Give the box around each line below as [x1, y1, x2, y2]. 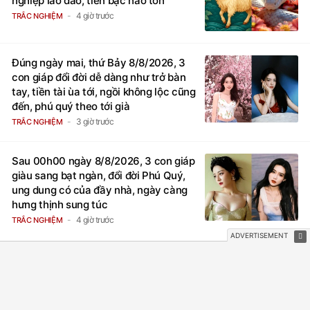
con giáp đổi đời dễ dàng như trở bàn [12, 71, 186, 84]
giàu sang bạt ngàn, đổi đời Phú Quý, [12, 169, 185, 183]
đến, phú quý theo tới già [12, 100, 130, 113]
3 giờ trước [75, 116, 114, 127]
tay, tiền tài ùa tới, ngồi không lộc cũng [12, 85, 196, 99]
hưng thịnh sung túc [12, 198, 108, 212]
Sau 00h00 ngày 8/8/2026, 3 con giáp [12, 154, 195, 168]
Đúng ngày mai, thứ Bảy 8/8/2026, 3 [12, 56, 186, 70]
